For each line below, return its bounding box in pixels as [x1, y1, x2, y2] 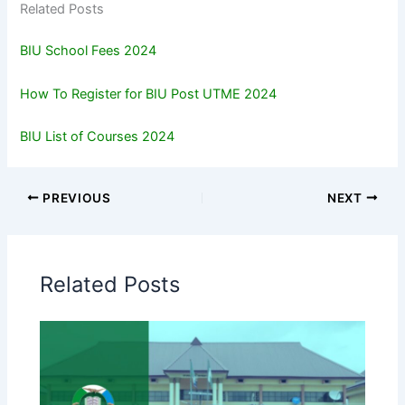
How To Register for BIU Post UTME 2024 [20, 85, 278, 102]
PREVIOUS [39, 190, 111, 205]
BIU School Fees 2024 [20, 42, 157, 60]
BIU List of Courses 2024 [20, 128, 175, 145]
